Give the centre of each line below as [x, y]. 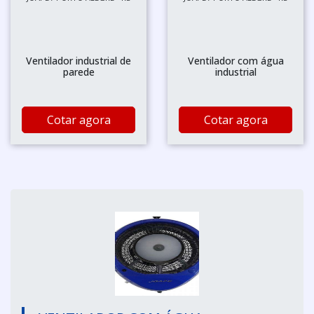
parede [78, 71]
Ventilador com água [235, 60]
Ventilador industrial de [78, 60]
